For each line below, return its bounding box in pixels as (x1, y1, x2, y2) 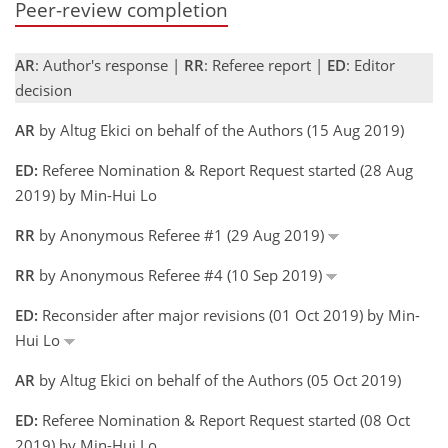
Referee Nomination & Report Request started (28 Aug (38, 160, 413, 180)
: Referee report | (204, 55, 327, 75)
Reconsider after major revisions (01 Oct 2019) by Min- (38, 305, 420, 325)
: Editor (346, 55, 395, 75)
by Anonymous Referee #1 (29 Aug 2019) (35, 225, 328, 245)
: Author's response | (35, 55, 184, 75)
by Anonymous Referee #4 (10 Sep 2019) (35, 265, 326, 285)
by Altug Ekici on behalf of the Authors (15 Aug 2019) (35, 120, 404, 140)
